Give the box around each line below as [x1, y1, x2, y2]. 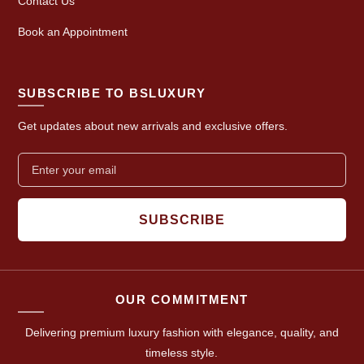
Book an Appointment [17, 25, 128, 39]
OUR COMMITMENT [115, 292, 249, 307]
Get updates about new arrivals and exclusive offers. [17, 119, 288, 133]
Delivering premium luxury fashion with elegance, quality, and [24, 326, 339, 340]
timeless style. [145, 346, 219, 360]
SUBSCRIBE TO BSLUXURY [17, 86, 206, 101]
